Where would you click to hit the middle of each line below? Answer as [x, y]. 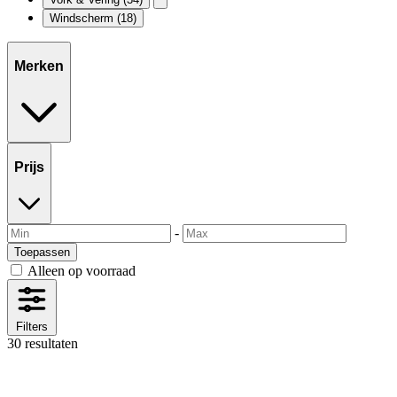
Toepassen [42, 253]
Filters [32, 327]
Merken [39, 66]
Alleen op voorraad [82, 271]
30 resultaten [43, 344]
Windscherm [83, 18]
